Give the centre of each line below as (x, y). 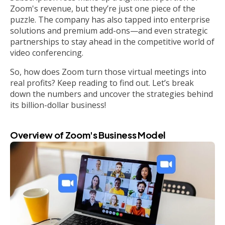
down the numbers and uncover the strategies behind (111, 94)
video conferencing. (47, 52)
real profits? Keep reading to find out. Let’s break (102, 83)
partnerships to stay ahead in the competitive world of (112, 41)
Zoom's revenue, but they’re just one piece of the (103, 8)
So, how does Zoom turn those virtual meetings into (108, 72)
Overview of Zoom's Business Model (88, 135)
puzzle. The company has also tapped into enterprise (110, 19)
